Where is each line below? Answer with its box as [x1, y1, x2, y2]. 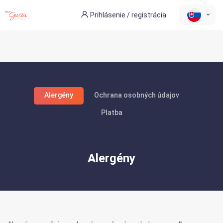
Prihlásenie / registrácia [90, 11, 167, 19]
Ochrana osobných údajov [94, 91, 179, 99]
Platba [101, 109, 122, 116]
